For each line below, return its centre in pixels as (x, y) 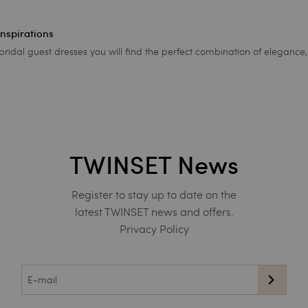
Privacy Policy (154, 228)
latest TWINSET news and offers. (154, 211)
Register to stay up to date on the (154, 194)
